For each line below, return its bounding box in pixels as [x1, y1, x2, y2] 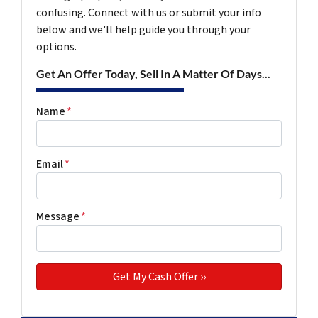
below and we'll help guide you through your [36, 22, 251, 38]
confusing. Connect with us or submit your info [36, 5, 261, 21]
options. [36, 39, 77, 55]
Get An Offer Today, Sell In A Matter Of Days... [36, 67, 270, 80]
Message [36, 209, 79, 224]
